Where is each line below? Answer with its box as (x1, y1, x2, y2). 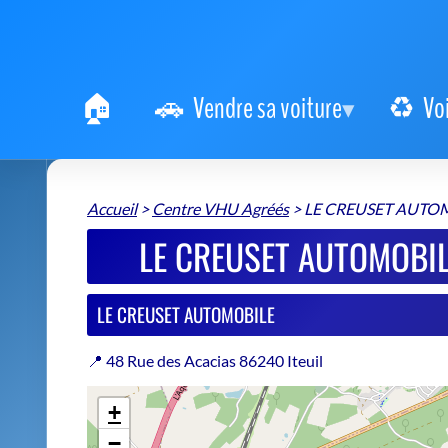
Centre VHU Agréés (152, 199, 289, 219)
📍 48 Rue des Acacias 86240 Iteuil (87, 351, 323, 371)
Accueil (87, 199, 137, 219)
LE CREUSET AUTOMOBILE (97, 300, 275, 330)
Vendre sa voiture (193, 88, 342, 130)
